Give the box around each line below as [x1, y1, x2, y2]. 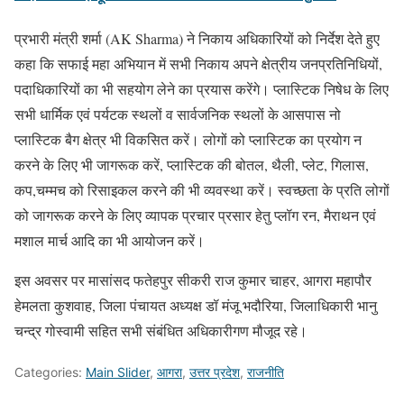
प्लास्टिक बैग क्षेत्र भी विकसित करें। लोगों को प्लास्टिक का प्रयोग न [14, 129, 362, 149]
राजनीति [247, 363, 284, 380]
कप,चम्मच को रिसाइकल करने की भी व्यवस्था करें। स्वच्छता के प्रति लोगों [14, 179, 390, 199]
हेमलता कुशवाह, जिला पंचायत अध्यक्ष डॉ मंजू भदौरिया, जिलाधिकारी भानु [14, 295, 377, 315]
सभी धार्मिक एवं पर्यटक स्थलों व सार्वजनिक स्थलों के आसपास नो [14, 104, 341, 124]
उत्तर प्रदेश [189, 363, 240, 380]
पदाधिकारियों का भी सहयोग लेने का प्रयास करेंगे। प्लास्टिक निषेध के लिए [14, 78, 389, 98]
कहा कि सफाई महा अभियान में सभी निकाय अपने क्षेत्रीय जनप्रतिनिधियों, [14, 53, 382, 73]
